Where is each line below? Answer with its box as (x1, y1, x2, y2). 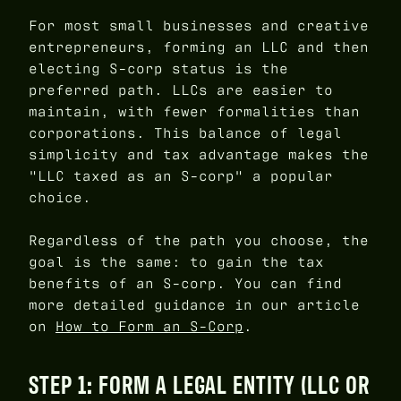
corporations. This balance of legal (29, 123, 342, 142)
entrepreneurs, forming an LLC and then (29, 37, 369, 56)
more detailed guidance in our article (29, 294, 360, 314)
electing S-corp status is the (29, 58, 288, 78)
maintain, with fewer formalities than (29, 101, 360, 121)
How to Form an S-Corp (55, 316, 243, 336)
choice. (29, 187, 91, 207)
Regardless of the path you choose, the (29, 230, 369, 250)
